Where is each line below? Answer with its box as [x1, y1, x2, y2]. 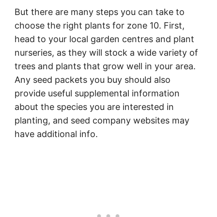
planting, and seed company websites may [15, 115, 189, 126]
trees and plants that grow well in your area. [15, 61, 196, 72]
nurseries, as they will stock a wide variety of [15, 47, 198, 58]
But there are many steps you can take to [15, 7, 185, 17]
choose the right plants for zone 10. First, [15, 20, 185, 31]
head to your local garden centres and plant [15, 34, 194, 45]
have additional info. [15, 129, 98, 139]
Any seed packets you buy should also [15, 75, 170, 85]
